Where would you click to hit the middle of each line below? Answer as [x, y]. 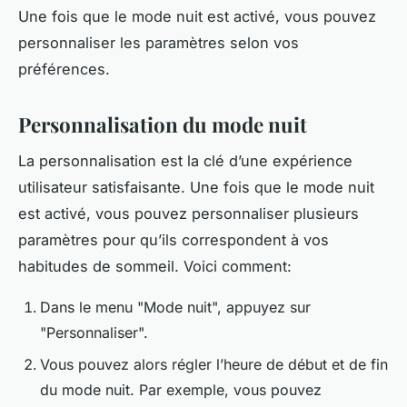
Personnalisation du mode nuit [163, 124]
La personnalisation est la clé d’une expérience [185, 161]
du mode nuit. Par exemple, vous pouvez [181, 389]
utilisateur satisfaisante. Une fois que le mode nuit [196, 188]
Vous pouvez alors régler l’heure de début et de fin [214, 364]
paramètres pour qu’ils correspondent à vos [174, 240]
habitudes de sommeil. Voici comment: [155, 267]
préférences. [64, 69]
